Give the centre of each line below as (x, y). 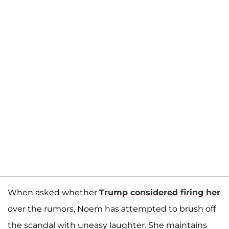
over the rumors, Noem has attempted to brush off (112, 209)
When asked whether (53, 193)
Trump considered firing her (160, 193)
